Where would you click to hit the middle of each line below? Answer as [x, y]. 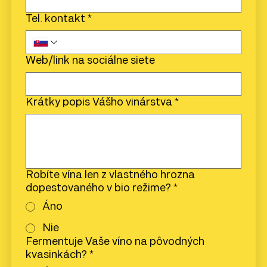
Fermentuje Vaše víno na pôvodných [115, 242]
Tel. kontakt [55, 19]
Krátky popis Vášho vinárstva [99, 103]
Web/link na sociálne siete [90, 61]
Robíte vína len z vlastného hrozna [110, 175]
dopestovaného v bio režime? [98, 188]
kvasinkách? [56, 255]
